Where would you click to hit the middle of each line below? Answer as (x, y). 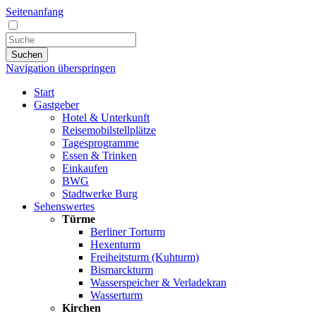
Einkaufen (85, 168)
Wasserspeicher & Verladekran (158, 282)
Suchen (27, 55)
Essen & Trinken (99, 156)
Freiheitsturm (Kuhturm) (145, 257)
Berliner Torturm (128, 232)
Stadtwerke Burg (100, 194)
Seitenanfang (35, 12)
